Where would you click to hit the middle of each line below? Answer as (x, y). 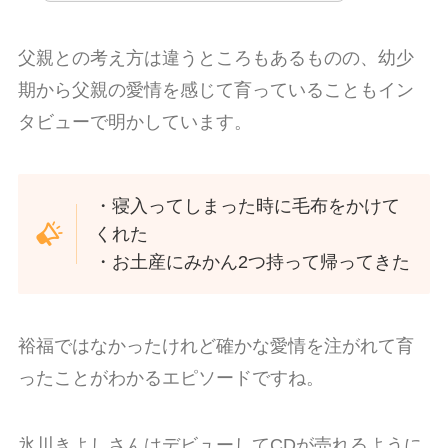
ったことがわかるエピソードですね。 (170, 377)
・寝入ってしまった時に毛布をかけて (247, 205)
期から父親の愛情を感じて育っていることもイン (215, 90)
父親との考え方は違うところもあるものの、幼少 (215, 58)
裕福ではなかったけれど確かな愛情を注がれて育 (215, 345)
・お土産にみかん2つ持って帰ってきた (252, 261)
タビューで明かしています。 (134, 122)
